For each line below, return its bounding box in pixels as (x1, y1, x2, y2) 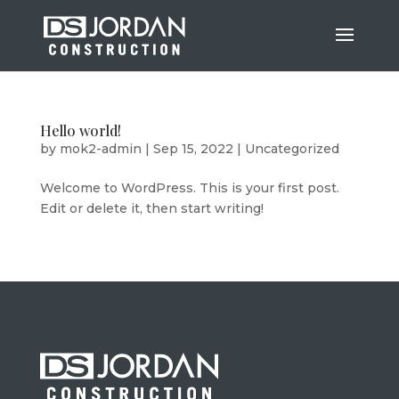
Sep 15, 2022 (152, 141, 233, 157)
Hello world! (39, 121, 121, 140)
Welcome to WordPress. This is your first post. (39, 180, 339, 196)
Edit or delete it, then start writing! (39, 200, 264, 216)
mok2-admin (59, 141, 142, 157)
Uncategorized (244, 141, 339, 157)
